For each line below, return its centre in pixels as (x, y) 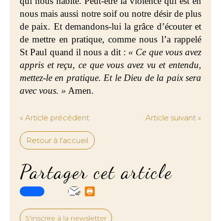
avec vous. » (43, 91)
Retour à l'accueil (57, 140)
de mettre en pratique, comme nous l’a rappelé (110, 39)
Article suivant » (173, 118)
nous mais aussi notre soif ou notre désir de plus (110, 14)
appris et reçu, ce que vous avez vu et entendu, (110, 65)
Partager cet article (96, 172)
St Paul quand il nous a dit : (74, 52)
